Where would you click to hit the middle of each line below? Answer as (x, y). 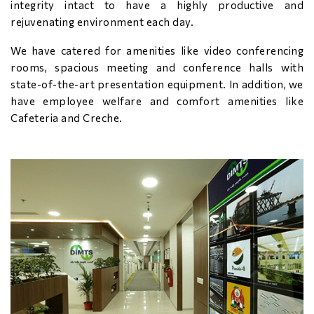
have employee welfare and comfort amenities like (157, 101)
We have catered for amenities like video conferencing (157, 50)
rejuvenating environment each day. (102, 22)
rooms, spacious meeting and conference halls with (157, 67)
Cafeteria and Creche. (67, 118)
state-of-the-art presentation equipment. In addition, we (157, 84)
